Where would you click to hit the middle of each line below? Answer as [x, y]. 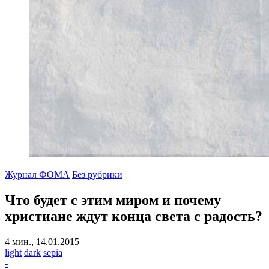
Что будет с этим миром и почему [113, 200]
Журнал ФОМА [37, 174]
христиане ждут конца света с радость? [134, 216]
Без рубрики [97, 174]
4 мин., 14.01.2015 [42, 241]
